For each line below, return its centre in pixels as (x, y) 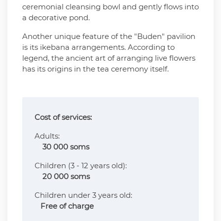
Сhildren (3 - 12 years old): (109, 166)
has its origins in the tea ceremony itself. (95, 69)
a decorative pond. (56, 18)
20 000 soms (66, 176)
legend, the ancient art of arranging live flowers (109, 58)
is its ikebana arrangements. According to (98, 47)
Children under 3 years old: (110, 195)
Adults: (109, 136)
